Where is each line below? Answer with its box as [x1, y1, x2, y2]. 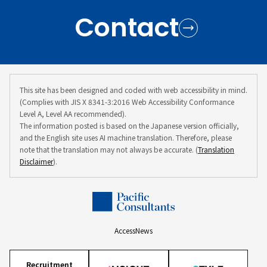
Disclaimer [20, 156, 53, 166]
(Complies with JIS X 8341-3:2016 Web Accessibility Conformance [20, 97, 234, 107]
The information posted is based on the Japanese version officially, [20, 120, 239, 131]
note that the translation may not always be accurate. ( [20, 144, 198, 154]
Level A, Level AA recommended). [20, 108, 126, 119]
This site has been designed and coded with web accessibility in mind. [20, 85, 247, 95]
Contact [75, 10, 179, 45]
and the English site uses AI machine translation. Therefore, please [20, 132, 232, 142]
